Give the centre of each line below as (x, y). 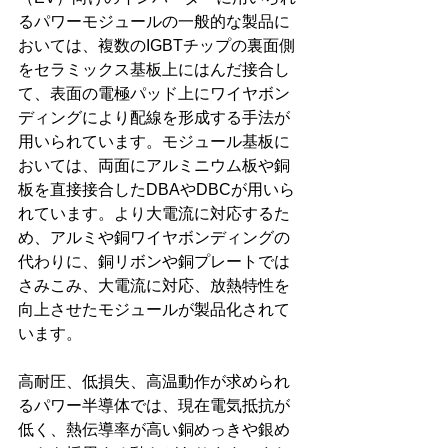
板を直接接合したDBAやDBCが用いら (156, 190)
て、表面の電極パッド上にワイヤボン (154, 94)
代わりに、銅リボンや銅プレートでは (154, 262)
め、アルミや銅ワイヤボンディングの (154, 238)
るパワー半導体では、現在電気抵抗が (154, 406)
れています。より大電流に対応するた (154, 214)
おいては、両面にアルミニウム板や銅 (154, 166)
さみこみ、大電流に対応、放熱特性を (154, 286)
